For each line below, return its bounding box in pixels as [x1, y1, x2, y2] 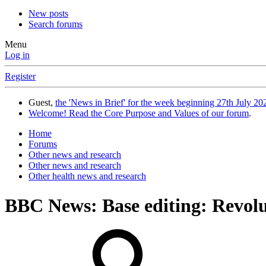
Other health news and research [28, 171, 146, 182]
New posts [28, 8, 68, 19]
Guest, [28, 97, 55, 108]
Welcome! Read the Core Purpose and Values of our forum [28, 108, 249, 119]
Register [5, 71, 36, 82]
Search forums [28, 19, 83, 30]
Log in [5, 50, 30, 61]
